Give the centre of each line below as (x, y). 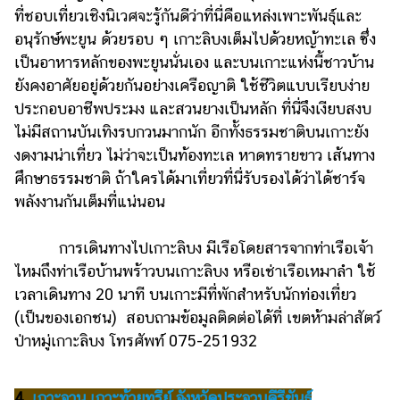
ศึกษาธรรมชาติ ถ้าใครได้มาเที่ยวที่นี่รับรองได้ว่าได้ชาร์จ (190, 178)
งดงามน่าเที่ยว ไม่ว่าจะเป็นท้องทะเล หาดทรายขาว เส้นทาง (195, 154)
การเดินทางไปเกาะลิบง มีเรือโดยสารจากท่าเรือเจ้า (194, 247)
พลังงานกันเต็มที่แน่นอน (90, 201)
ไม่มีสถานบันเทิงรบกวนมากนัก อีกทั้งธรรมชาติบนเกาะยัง (192, 131)
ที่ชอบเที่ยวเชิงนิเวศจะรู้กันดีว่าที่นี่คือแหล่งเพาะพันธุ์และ (188, 15)
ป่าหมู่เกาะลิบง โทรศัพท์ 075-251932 (136, 340)
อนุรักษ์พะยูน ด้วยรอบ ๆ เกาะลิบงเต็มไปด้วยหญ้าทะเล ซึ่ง (195, 38)
